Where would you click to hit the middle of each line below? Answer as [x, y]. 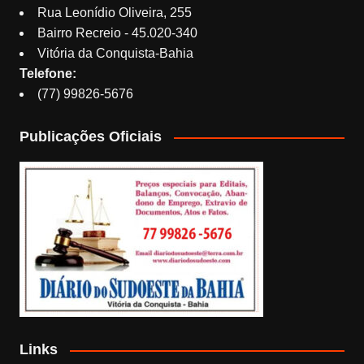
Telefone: [48, 74]
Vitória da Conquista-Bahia [115, 54]
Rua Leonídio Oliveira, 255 [114, 13]
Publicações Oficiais [90, 137]
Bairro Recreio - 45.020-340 [117, 33]
